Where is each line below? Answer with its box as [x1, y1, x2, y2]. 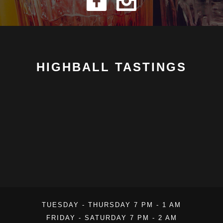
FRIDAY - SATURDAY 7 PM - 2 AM [46, 214, 177, 222]
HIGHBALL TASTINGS [36, 60, 187, 74]
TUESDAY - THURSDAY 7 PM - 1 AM [42, 201, 181, 209]
